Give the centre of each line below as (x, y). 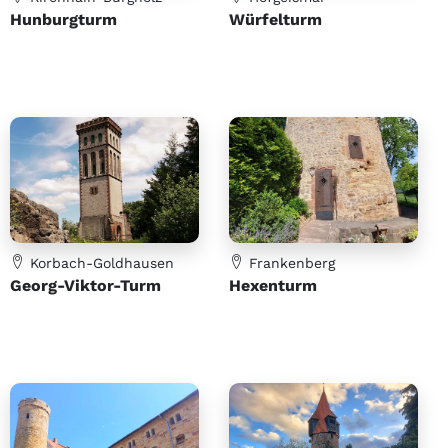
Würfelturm (275, 19)
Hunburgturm (63, 19)
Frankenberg (289, 262)
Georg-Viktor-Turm (85, 285)
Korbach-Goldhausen (99, 262)
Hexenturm (273, 285)
